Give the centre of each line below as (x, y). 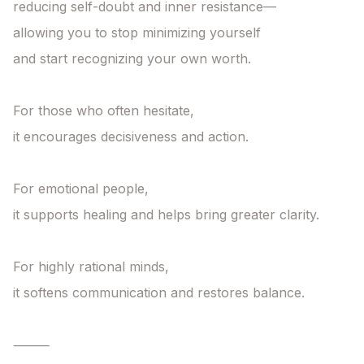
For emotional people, (81, 189)
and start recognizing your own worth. (132, 59)
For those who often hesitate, (104, 111)
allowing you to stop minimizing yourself (137, 33)
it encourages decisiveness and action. (131, 137)
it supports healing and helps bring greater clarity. (166, 215)
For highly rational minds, (91, 267)
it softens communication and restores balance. (159, 293)
